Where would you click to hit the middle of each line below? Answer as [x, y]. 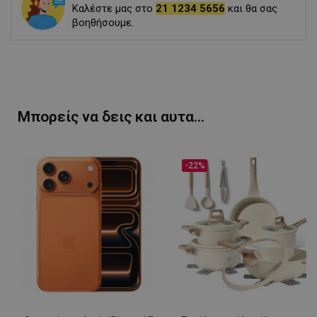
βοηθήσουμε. [103, 23]
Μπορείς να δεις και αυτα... [111, 117]
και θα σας [251, 9]
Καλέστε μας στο [114, 9]
